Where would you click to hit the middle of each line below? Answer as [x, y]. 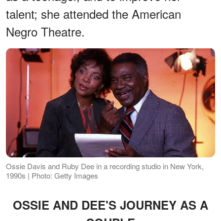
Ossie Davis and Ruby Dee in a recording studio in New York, [105, 166]
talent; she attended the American [93, 13]
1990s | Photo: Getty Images [52, 176]
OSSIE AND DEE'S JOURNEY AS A [110, 205]
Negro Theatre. [45, 31]
